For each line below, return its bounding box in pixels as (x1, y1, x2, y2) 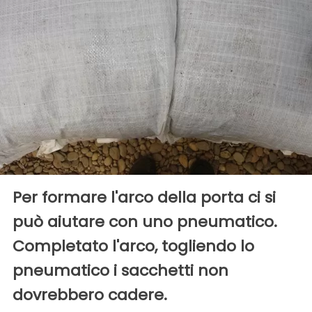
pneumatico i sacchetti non (13, 259, 228, 281)
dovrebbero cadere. (13, 283, 167, 306)
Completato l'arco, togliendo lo (13, 235, 254, 257)
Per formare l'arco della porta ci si (13, 186, 276, 208)
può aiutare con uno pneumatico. (13, 210, 277, 233)
